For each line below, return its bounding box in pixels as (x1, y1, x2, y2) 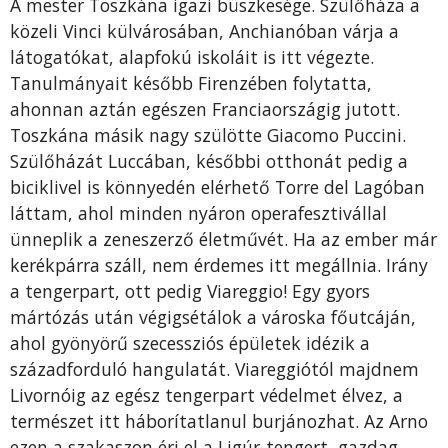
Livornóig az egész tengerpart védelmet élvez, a (10, 383, 403, 408)
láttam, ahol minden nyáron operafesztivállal (10, 201, 387, 226)
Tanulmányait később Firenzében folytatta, (10, 71, 372, 96)
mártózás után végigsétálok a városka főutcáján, (10, 305, 416, 330)
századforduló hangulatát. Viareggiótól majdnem (10, 357, 419, 382)
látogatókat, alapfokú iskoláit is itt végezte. (10, 45, 374, 70)
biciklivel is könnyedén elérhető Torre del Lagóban (10, 175, 425, 200)
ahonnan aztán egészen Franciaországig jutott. (10, 97, 400, 122)
